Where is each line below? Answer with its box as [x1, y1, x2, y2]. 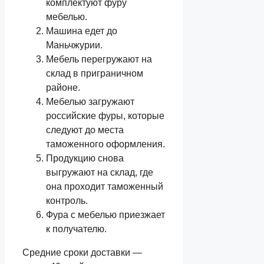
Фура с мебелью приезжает [46, 209, 165, 220]
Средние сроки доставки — [22, 247, 142, 258]
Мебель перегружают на [46, 54, 152, 64]
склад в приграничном [46, 68, 143, 78]
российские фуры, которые [46, 110, 164, 121]
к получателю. [46, 223, 107, 234]
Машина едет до [46, 25, 117, 36]
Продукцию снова [46, 153, 124, 163]
